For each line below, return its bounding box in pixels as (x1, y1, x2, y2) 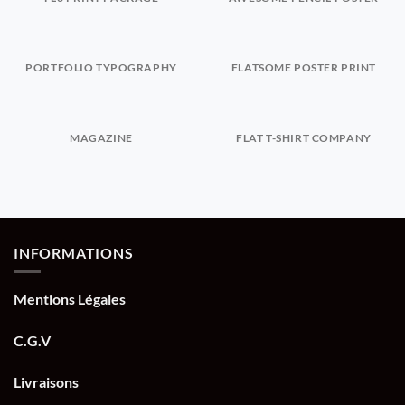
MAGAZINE (70, 131, 133, 144)
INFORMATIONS (14, 244, 134, 262)
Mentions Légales (14, 289, 126, 307)
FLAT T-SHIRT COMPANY (236, 131, 372, 144)
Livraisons (14, 372, 79, 391)
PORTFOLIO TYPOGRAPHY (25, 61, 177, 74)
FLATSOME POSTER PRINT (231, 61, 377, 74)
